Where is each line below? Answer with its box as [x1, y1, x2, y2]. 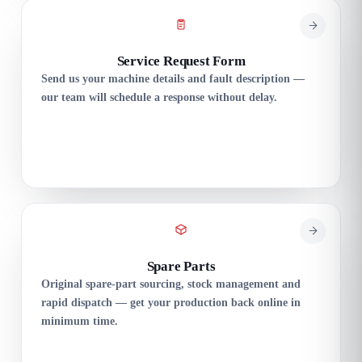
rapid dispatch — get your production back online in [41, 296, 301, 309]
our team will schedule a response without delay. [41, 90, 277, 103]
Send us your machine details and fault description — [41, 72, 305, 85]
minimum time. [41, 314, 118, 327]
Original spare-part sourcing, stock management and [41, 277, 301, 290]
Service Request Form [116, 53, 246, 69]
